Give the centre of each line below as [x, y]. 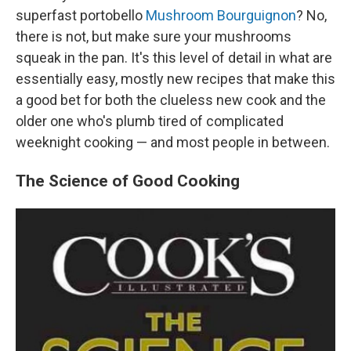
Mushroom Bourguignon [221, 16]
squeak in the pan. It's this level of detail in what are [174, 58]
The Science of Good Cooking [128, 181]
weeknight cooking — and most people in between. [173, 143]
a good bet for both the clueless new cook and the [171, 100]
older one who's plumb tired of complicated [150, 121]
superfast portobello [81, 16]
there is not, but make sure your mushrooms [154, 37]
